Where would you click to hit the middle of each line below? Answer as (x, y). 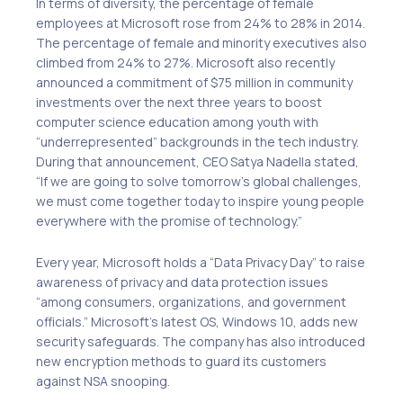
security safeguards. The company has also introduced (201, 342)
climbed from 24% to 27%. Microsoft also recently (185, 62)
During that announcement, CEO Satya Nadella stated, (197, 161)
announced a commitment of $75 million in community (194, 82)
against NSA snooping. (103, 381)
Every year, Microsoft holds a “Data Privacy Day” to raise (201, 263)
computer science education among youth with (177, 121)
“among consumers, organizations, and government (191, 302)
